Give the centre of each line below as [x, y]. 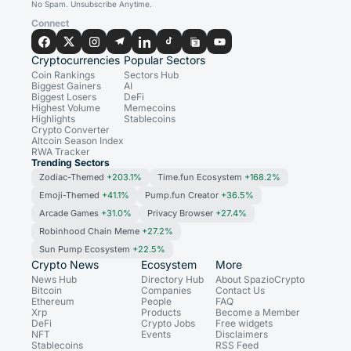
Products [161, 313]
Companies [166, 291]
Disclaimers [242, 335]
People [156, 302]
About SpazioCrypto [260, 280]
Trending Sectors [71, 163]
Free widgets [244, 324]
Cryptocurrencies [76, 60]
